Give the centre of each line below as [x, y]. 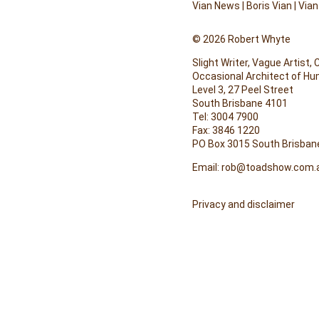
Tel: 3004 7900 [225, 117]
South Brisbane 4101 [240, 103]
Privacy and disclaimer [244, 204]
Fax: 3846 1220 [226, 130]
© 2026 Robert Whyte [241, 39]
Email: [207, 167]
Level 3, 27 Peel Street [243, 90]
